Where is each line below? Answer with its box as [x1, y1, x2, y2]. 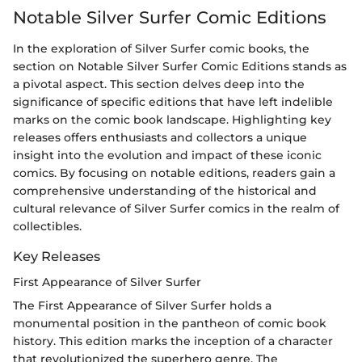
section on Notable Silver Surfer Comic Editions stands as [13, 58, 347, 74]
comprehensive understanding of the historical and [13, 183, 317, 198]
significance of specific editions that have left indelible [13, 94, 333, 109]
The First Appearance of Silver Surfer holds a [13, 298, 271, 314]
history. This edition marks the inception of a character [13, 334, 333, 349]
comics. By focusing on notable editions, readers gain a [13, 165, 335, 180]
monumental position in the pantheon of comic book [13, 316, 326, 331]
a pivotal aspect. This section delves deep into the [13, 76, 305, 91]
